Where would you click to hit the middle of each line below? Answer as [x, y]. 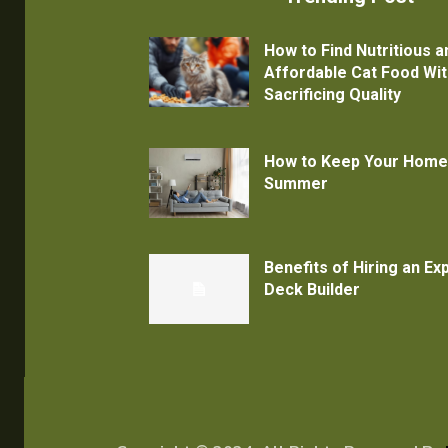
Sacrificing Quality [332, 95]
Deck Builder [311, 290]
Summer [295, 184]
